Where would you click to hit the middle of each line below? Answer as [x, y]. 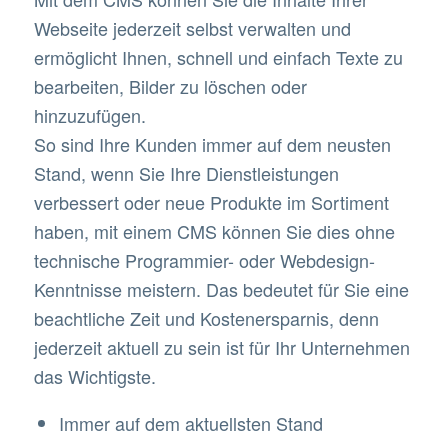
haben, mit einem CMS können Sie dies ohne [214, 230]
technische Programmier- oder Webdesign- [204, 259]
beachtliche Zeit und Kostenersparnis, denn [206, 317]
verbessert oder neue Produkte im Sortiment [211, 201]
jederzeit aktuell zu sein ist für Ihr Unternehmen [221, 346]
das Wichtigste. [94, 375]
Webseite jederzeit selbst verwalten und [192, 27]
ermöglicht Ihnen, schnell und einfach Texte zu [218, 56]
